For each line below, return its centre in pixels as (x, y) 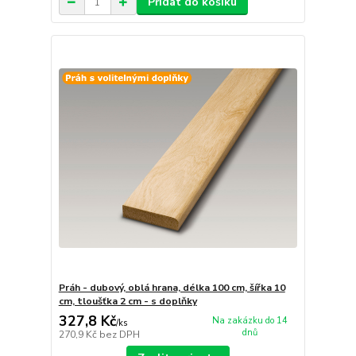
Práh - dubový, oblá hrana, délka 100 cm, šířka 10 (172, 287)
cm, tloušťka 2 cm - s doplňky (128, 301)
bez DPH (119, 335)
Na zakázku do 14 (250, 321)
